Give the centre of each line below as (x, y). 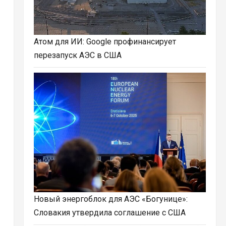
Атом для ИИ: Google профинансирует (105, 42)
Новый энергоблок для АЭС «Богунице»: (110, 199)
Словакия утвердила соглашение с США (109, 213)
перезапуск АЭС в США (77, 55)
